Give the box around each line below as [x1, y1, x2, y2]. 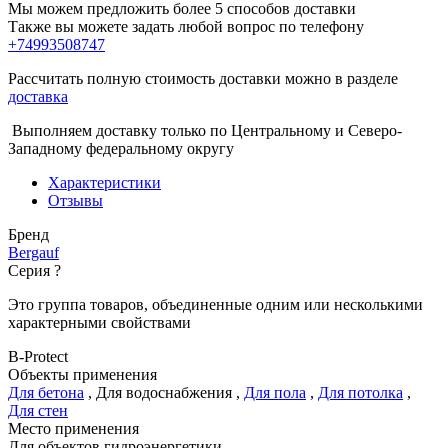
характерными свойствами [8, 314, 191, 332]
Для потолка [318, 384, 403, 402]
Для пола [244, 384, 306, 402]
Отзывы [48, 192, 103, 210]
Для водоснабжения [96, 384, 232, 402]
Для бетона [8, 384, 84, 402]
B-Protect [8, 348, 68, 366]
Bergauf [8, 244, 59, 262]
